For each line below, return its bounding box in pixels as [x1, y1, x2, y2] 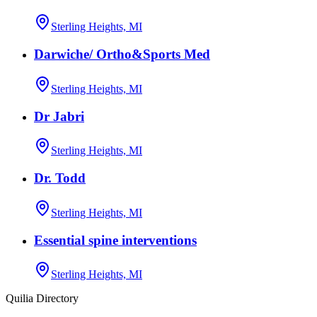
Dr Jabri [34, 108, 84, 124]
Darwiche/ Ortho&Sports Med [34, 47, 210, 62]
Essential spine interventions [34, 232, 197, 248]
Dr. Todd [34, 171, 86, 186]
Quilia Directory [6, 292, 79, 305]
